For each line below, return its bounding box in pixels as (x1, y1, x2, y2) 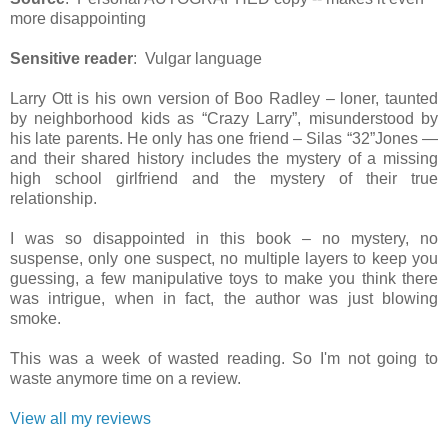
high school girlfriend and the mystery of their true (10, 169, 438, 187)
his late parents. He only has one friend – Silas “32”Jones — (10, 129, 438, 147)
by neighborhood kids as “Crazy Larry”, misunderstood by (10, 109, 438, 127)
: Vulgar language (133, 49, 262, 67)
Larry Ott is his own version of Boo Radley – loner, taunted (10, 89, 438, 107)
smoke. (10, 309, 61, 327)
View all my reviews (10, 409, 151, 427)
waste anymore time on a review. (10, 369, 241, 387)
